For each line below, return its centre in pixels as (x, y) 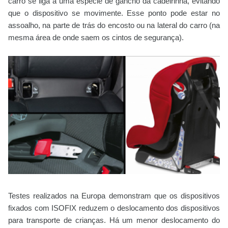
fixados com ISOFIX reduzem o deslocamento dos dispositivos (114, 208)
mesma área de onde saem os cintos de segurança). (96, 38)
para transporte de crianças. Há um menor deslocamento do (114, 220)
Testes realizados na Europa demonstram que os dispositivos (114, 196)
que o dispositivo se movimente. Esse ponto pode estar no (114, 13)
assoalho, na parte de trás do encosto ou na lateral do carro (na (114, 25)
